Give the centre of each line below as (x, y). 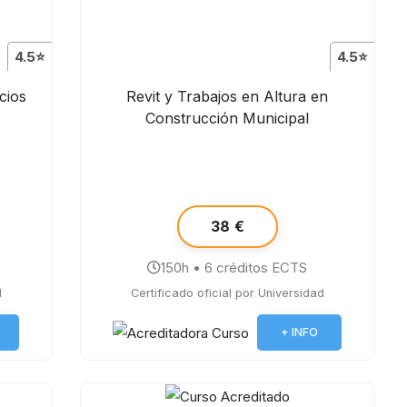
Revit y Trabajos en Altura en (228, 96)
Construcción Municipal (228, 118)
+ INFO (300, 332)
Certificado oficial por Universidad (227, 293)
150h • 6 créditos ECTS (234, 268)
